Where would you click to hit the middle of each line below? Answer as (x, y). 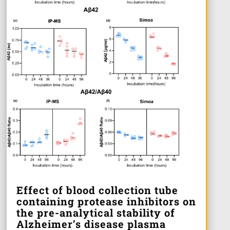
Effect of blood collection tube (97, 190)
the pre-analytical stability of (95, 213)
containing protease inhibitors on (106, 202)
